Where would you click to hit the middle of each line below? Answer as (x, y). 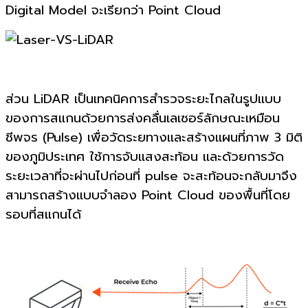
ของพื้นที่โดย (254, 195)
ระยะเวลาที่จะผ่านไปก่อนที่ (73, 176)
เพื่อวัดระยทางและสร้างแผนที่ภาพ (178, 137)
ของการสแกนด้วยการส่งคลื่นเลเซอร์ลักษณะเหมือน (143, 118)
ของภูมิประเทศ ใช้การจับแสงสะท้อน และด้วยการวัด (145, 156)
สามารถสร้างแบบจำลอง (71, 195)
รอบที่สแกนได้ (43, 214)
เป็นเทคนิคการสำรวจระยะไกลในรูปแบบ (178, 99)
